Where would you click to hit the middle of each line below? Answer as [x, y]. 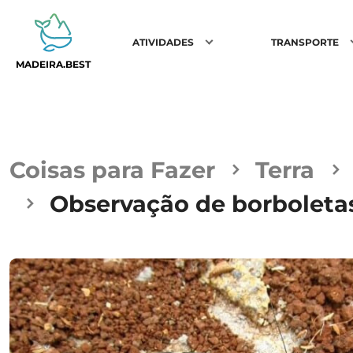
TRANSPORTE [305, 42]
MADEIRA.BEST [53, 64]
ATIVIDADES [163, 42]
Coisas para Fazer [112, 170]
